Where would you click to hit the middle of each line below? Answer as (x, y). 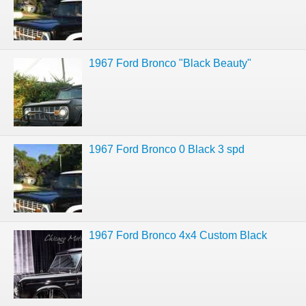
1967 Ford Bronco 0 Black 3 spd (167, 149)
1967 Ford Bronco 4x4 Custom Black (178, 235)
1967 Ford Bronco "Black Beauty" (170, 63)
